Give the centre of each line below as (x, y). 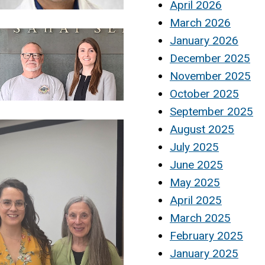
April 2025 (196, 200)
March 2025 (200, 218)
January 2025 (204, 253)
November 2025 (210, 76)
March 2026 (200, 22)
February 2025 (206, 235)
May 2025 (195, 182)
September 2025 (211, 111)
